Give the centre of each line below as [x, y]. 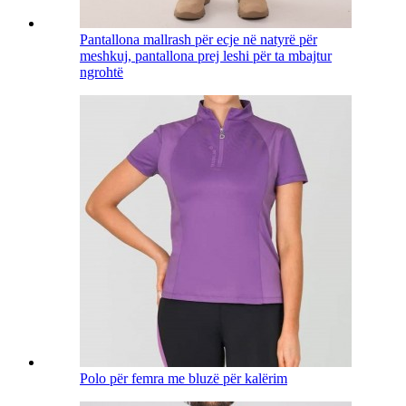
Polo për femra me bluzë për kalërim [184, 379]
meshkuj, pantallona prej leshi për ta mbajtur [206, 56]
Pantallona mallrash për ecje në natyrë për [198, 40]
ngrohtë [101, 72]
